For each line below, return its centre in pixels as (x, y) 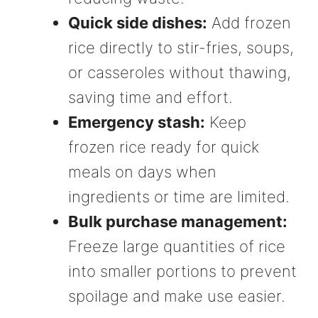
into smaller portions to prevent (182, 272)
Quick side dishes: (138, 23)
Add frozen (249, 23)
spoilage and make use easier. (177, 296)
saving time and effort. (150, 98)
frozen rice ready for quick (164, 147)
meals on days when (142, 172)
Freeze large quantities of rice (177, 247)
